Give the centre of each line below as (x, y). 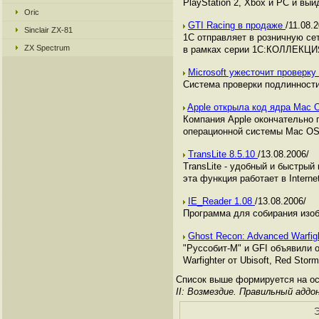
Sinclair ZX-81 (48, 30)
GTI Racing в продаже (237, 25)
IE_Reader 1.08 (221, 201)
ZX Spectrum (47, 48)
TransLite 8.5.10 (223, 154)
